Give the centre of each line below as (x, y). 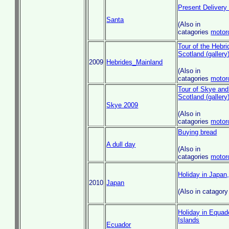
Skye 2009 (122, 105)
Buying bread (198, 132)
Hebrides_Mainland (135, 62)
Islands (189, 220)
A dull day (121, 144)
